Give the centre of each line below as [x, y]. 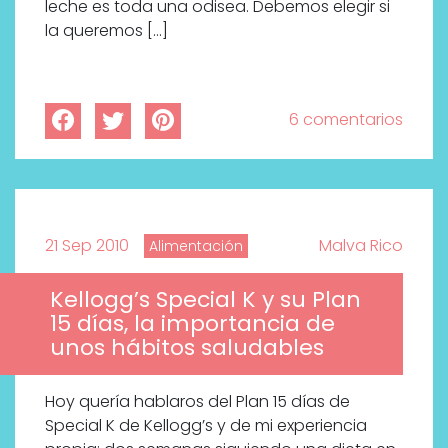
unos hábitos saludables [187, 347]
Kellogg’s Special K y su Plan [205, 299]
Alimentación [196, 245]
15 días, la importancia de [192, 323]
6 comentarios [346, 119]
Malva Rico [361, 245]
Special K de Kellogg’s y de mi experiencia [206, 425]
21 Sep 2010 [87, 245]
